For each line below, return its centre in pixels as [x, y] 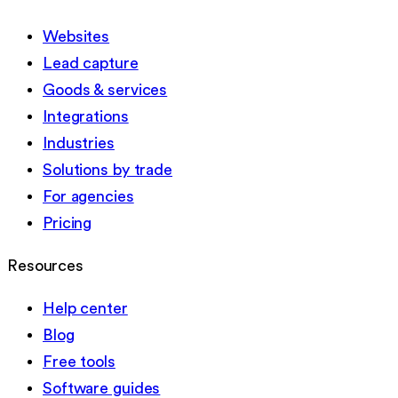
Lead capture [91, 63]
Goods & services [105, 89]
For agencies [88, 196]
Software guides [102, 388]
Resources [46, 265]
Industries [79, 143]
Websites [76, 36]
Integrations [86, 116]
